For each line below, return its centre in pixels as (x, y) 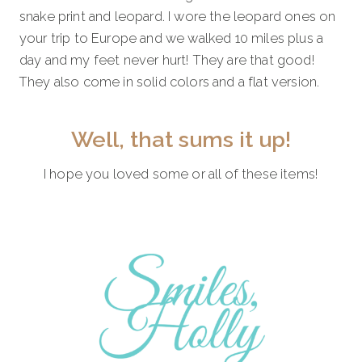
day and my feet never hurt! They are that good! (167, 60)
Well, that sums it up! (181, 139)
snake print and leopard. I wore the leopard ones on (178, 17)
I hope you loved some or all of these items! (181, 174)
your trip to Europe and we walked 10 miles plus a (172, 38)
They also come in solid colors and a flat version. (170, 82)
